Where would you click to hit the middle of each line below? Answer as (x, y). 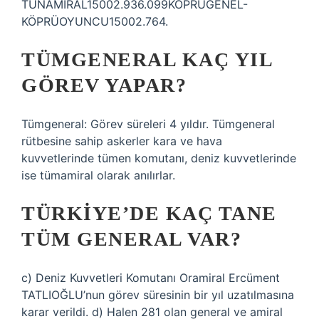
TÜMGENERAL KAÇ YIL (147, 59)
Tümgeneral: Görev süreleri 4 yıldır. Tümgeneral (148, 124)
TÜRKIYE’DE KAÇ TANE (149, 213)
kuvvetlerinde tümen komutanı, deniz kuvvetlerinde (159, 158)
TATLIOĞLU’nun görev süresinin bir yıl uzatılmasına (158, 295)
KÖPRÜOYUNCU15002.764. (95, 21)
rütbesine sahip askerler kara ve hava (122, 141)
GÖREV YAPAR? (104, 85)
